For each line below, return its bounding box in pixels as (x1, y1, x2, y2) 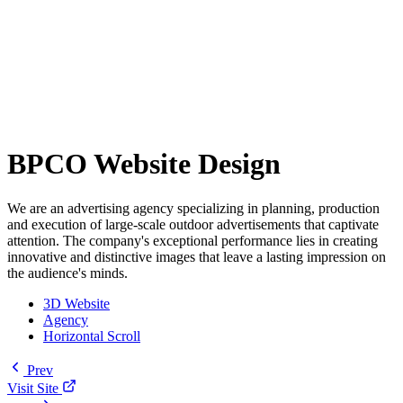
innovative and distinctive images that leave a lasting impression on (7, 248, 386, 264)
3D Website (43, 295, 110, 311)
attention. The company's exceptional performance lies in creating (7, 232, 378, 248)
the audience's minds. (7, 264, 128, 281)
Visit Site (7, 380, 58, 396)
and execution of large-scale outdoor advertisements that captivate (7, 216, 379, 232)
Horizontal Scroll (43, 327, 140, 344)
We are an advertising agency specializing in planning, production (7, 200, 380, 216)
